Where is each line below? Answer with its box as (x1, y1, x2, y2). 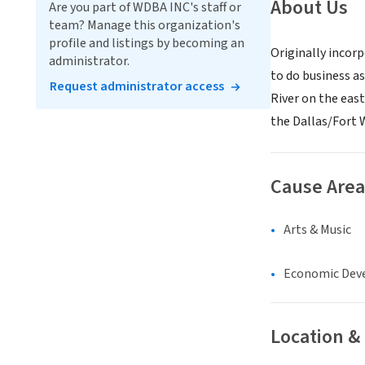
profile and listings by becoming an (49, 34, 244, 52)
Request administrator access (50, 77, 224, 95)
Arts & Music (284, 221, 351, 240)
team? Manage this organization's (49, 16, 240, 34)
